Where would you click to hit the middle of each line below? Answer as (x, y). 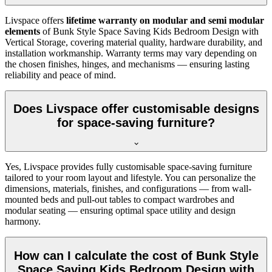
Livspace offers (36, 20)
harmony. (23, 222)
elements (22, 31)
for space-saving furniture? (136, 123)
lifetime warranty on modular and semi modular (165, 20)
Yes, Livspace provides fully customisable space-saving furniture (128, 167)
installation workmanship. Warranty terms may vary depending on (131, 53)
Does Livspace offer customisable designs (136, 109)
